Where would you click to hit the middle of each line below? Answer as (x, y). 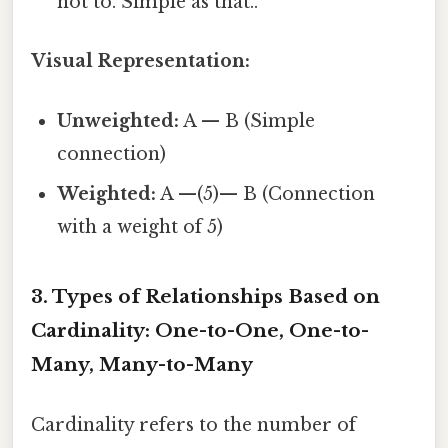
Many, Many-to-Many (142, 365)
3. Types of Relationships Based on (205, 297)
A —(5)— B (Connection (266, 193)
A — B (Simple (247, 120)
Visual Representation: (140, 61)
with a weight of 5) (140, 226)
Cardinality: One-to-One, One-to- (200, 331)
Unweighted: (118, 120)
